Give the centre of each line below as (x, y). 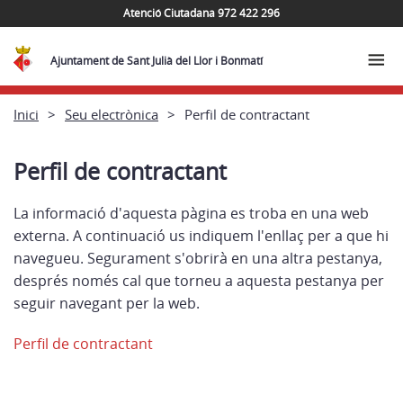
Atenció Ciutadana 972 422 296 (201, 13)
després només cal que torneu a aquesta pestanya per (199, 281)
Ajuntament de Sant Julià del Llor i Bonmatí (157, 61)
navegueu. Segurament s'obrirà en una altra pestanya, (198, 258)
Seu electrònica (112, 114)
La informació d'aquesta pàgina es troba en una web (191, 213)
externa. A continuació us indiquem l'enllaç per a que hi (201, 236)
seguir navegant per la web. (107, 303)
